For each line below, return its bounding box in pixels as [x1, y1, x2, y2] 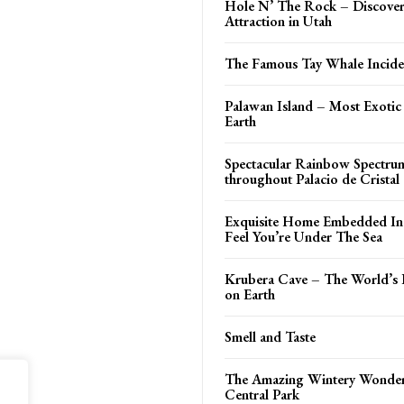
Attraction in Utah [225, 11, 332, 31]
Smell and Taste [225, 326, 316, 346]
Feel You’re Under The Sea [225, 226, 382, 246]
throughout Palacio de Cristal [225, 169, 399, 188]
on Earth [225, 284, 275, 304]
